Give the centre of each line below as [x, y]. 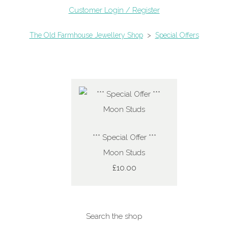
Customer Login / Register [114, 10]
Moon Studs [124, 153]
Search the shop [114, 217]
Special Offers [177, 35]
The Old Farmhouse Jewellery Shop [86, 35]
